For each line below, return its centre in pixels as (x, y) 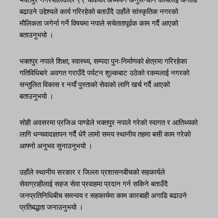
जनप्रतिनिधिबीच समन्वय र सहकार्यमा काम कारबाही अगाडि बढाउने (103, 196)
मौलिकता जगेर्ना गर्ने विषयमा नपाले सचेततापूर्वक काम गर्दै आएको (99, 24)
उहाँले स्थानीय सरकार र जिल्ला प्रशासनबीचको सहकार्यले (92, 173)
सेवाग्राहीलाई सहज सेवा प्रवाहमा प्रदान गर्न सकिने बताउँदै (94, 184)
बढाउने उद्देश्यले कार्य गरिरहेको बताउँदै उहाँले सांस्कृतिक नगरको (99, 12)
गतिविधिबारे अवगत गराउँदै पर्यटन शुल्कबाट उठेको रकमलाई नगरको (104, 73)
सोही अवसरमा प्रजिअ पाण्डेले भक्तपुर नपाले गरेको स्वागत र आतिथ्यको (109, 123)
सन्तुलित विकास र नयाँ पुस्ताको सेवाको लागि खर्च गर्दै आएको (95, 85)
